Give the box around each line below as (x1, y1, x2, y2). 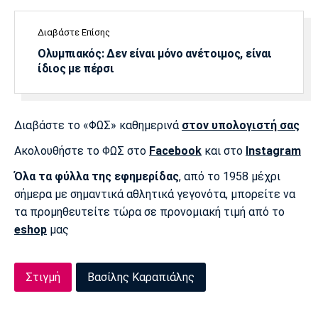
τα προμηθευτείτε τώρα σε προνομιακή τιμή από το (14, 204, 285, 219)
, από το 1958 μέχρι (179, 169, 280, 183)
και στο (202, 143, 246, 158)
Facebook (149, 143, 202, 158)
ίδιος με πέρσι (38, 61, 114, 75)
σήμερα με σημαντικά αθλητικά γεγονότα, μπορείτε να (14, 187, 295, 201)
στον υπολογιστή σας (182, 118, 300, 132)
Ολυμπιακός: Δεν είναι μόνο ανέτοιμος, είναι (38, 46, 272, 60)
